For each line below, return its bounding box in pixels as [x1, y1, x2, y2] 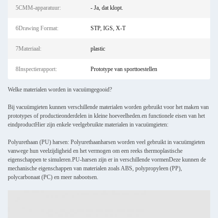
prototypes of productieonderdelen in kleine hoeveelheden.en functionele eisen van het [8, 112, 205, 119]
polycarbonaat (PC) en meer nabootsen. [8, 174, 98, 181]
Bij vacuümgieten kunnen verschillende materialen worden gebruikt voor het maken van [8, 104, 209, 110]
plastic [90, 45, 105, 52]
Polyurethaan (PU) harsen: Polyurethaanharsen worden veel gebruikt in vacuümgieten [8, 139, 205, 145]
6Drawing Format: [16, 25, 58, 32]
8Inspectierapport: [16, 66, 57, 73]
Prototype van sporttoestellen [90, 66, 157, 73]
